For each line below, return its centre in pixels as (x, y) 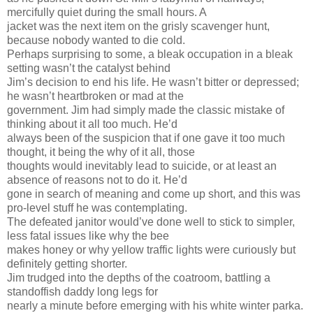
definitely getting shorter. (67, 263)
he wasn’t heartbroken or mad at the (95, 96)
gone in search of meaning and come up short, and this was (154, 194)
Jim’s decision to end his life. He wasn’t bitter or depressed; (153, 82)
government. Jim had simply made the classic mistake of (146, 110)
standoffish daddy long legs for (82, 291)
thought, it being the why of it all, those (101, 152)
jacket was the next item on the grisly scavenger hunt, (138, 26)
